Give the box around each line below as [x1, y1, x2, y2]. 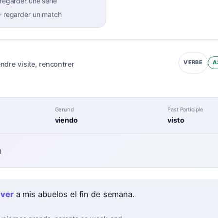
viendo [54, 116, 78, 125]
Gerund [54, 106, 74, 113]
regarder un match [3, 10, 62, 18]
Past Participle [167, 106, 204, 113]
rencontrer [38, 59, 74, 68]
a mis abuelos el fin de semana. [13, 189, 135, 199]
